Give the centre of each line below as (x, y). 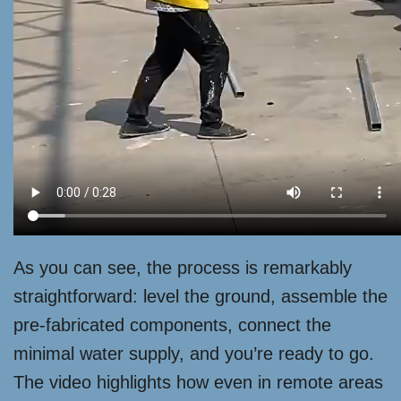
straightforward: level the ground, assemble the (200, 296)
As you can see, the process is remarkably (183, 267)
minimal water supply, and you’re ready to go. (194, 353)
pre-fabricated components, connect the (172, 324)
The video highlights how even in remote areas (198, 382)
